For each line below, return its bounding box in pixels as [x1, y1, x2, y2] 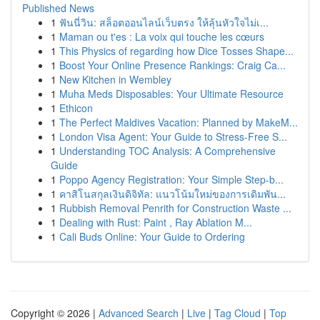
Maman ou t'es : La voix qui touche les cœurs [59, 29, 264, 44]
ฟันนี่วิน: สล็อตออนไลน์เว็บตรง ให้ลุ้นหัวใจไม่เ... [59, 15, 269, 29]
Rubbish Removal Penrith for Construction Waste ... [59, 201, 291, 215]
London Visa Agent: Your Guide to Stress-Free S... [59, 129, 287, 144]
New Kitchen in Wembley [59, 72, 171, 86]
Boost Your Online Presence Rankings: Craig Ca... [59, 58, 286, 72]
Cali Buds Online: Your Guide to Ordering [59, 229, 245, 244]
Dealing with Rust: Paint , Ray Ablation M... [59, 215, 252, 229]
